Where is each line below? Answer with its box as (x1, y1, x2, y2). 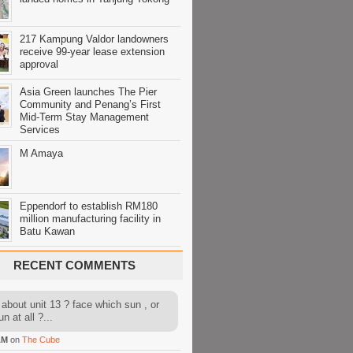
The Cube (22, 335, 60, 344)
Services (20, 124, 60, 136)
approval (20, 58, 58, 70)
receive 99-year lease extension (20, 46, 165, 58)
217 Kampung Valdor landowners (20, 33, 169, 45)
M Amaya (20, 147, 63, 159)
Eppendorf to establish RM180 (20, 200, 158, 212)
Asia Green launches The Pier (20, 86, 157, 98)
